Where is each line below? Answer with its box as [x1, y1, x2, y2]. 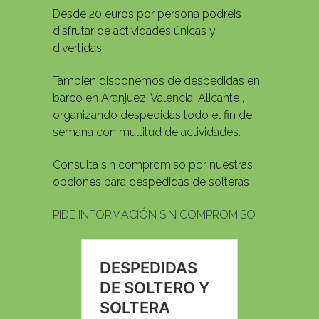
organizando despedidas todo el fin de [53, 108, 252, 122]
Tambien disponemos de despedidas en [53, 74, 260, 88]
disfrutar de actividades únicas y [53, 24, 216, 38]
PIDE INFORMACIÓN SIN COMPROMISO [53, 208, 256, 222]
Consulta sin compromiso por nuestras [53, 158, 253, 172]
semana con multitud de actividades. [53, 125, 241, 140]
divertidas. [53, 41, 104, 56]
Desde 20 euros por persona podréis [53, 7, 241, 21]
